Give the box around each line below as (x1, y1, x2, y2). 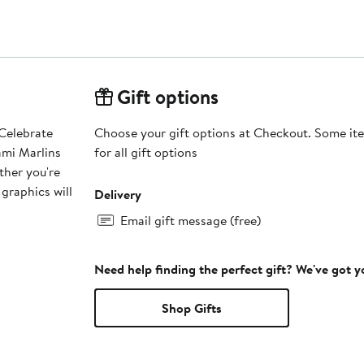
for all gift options (93, 142, 197, 161)
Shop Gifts (161, 298, 222, 317)
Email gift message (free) (119, 210, 261, 229)
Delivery (93, 184, 141, 203)
